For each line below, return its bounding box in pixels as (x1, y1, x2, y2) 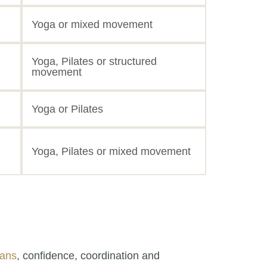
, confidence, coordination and (17, 249, 160, 262)
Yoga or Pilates (32, 103, 103, 115)
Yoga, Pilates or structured (32, 55, 157, 67)
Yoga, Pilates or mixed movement (32, 145, 191, 157)
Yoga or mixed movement (32, 18, 153, 30)
